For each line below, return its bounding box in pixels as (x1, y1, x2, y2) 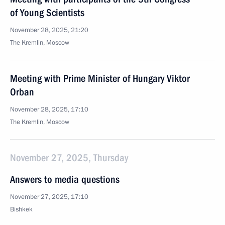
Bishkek (10, 205, 33, 214)
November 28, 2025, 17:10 (10, 105, 88, 114)
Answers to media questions (10, 173, 120, 185)
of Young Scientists (10, 7, 84, 19)
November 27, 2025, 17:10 (10, 192, 88, 201)
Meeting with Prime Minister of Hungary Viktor (10, 72, 190, 84)
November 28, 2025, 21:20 (10, 26, 88, 35)
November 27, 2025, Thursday (10, 152, 128, 164)
